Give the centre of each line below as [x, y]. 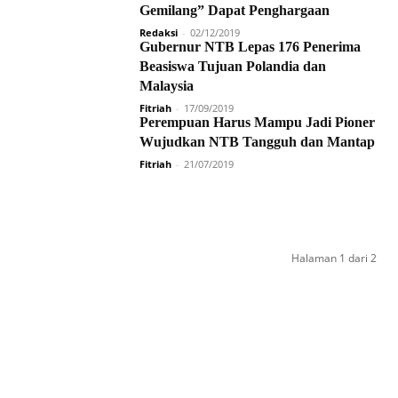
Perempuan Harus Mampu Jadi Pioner [257, 122]
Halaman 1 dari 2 [334, 258]
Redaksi [159, 32]
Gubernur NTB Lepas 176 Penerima [250, 47]
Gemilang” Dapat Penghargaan [235, 10]
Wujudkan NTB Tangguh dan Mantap [257, 142]
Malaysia [167, 86]
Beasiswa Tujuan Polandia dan [233, 66]
